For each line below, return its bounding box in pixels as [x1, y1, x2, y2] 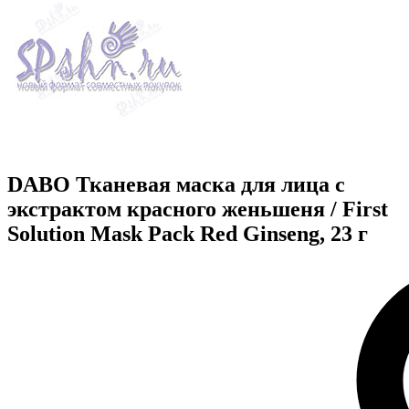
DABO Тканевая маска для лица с [7, 173, 345, 197]
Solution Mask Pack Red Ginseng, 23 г [7, 222, 368, 246]
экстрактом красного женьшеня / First [7, 197, 388, 222]
